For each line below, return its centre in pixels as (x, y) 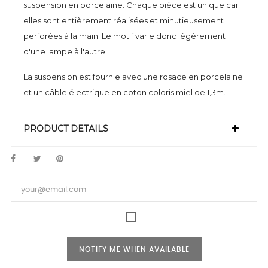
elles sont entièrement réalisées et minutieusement (124, 20)
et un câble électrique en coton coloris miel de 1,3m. (125, 92)
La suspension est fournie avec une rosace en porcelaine (133, 77)
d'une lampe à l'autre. (65, 51)
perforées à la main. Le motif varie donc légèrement (124, 36)
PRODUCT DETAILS (66, 129)
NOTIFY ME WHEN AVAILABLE (134, 249)
